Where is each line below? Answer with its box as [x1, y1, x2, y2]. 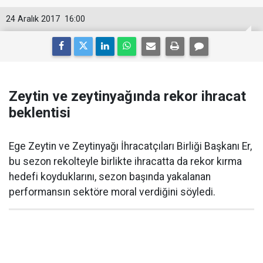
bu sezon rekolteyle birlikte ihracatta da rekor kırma [9, 156, 242, 167]
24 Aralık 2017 [6, 14, 60, 24]
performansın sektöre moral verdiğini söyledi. [9, 186, 215, 198]
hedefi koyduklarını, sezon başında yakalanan [9, 171, 211, 183]
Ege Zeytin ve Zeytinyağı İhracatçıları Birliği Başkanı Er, [9, 140, 252, 152]
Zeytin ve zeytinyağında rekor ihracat [9, 88, 246, 104]
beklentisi [9, 104, 70, 121]
